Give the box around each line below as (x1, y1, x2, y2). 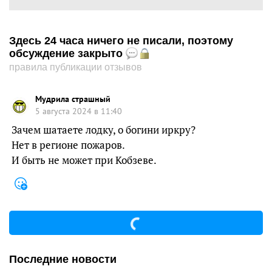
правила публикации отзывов (9, 62, 142, 73)
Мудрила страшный (35, 93, 110, 105)
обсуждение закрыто (9, 47, 126, 60)
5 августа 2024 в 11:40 (35, 106, 122, 117)
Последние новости (9, 253, 117, 265)
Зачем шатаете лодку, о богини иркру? (12, 123, 195, 137)
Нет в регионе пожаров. (12, 138, 125, 152)
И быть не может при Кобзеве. (12, 153, 157, 167)
